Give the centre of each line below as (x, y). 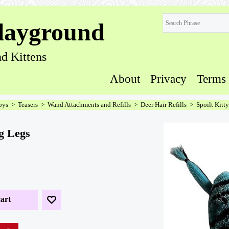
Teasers (28, 105)
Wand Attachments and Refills (89, 105)
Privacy (168, 79)
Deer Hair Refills (164, 105)
